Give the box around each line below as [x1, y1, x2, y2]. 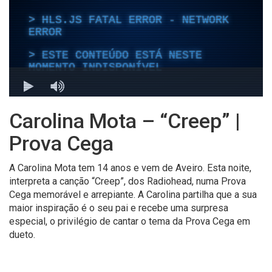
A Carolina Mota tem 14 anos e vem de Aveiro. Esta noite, [9, 162, 251, 174]
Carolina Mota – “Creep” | [9, 109, 240, 134]
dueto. [9, 229, 35, 241]
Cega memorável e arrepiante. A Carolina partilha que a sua [9, 189, 257, 201]
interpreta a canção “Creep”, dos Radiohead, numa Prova [9, 175, 246, 188]
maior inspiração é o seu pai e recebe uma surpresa [9, 202, 228, 214]
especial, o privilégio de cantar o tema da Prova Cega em [9, 216, 250, 228]
